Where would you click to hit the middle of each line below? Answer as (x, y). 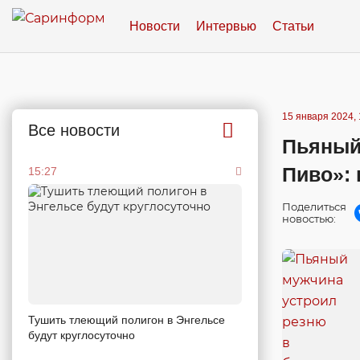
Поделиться (314, 207)
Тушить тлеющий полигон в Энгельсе (127, 319)
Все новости (74, 130)
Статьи (293, 26)
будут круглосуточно (82, 335)
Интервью (226, 26)
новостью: (309, 219)
